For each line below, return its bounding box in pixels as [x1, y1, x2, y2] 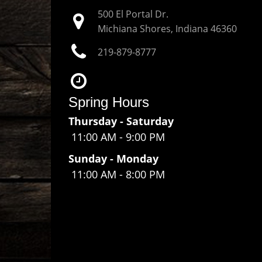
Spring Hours [68, 94, 149, 110]
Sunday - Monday [68, 151, 158, 166]
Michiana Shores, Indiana [98, 22, 208, 35]
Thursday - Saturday [68, 114, 174, 128]
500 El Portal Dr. [98, 8, 168, 20]
